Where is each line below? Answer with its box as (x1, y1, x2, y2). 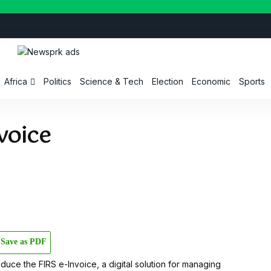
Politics (44, 76, 72, 87)
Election (152, 76, 184, 87)
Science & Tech (80, 76, 144, 87)
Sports (239, 76, 266, 87)
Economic (192, 76, 231, 87)
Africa (4, 76, 28, 87)
